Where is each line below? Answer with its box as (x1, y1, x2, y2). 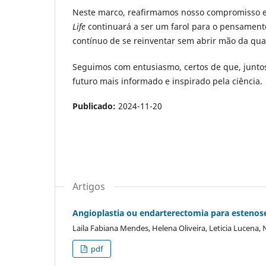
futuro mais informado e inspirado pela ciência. (72, 75, 262, 87)
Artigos (72, 180, 105, 194)
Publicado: (72, 100, 118, 112)
